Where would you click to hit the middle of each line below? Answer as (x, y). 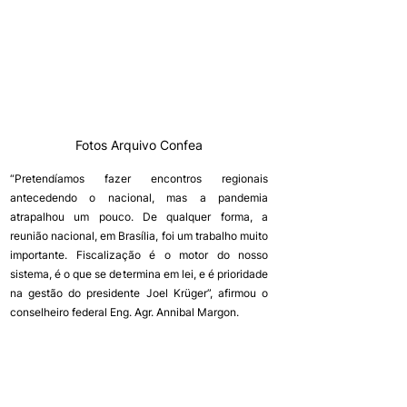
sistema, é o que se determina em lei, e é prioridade (139, 273)
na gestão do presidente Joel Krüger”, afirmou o (139, 293)
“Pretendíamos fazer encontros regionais (139, 178)
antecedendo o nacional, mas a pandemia (139, 197)
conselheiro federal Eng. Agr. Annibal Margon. (124, 312)
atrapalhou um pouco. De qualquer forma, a (139, 216)
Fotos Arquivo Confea (139, 144)
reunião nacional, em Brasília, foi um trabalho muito (139, 235)
